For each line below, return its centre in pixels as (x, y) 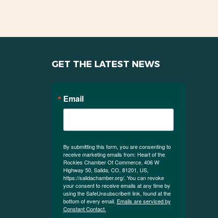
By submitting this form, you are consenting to (117, 146)
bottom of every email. (90, 201)
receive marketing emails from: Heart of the (114, 154)
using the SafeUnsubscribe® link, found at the (117, 193)
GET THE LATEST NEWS (106, 64)
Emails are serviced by (144, 201)
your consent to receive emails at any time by (117, 185)
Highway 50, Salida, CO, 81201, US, (106, 170)
